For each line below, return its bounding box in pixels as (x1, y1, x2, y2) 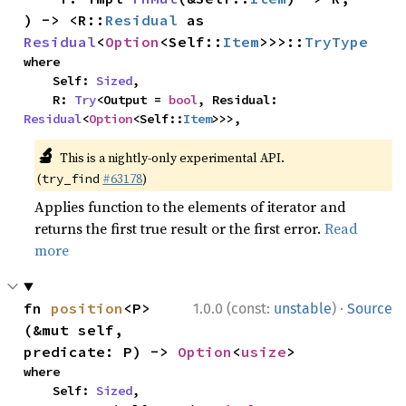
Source (347, 300, 392, 317)
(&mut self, (24, 321, 124, 339)
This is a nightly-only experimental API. (59, 149, 285, 167)
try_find (42, 170, 101, 187)
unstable (274, 300, 332, 317)
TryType (304, 33, 369, 51)
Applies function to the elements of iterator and (34, 197, 347, 217)
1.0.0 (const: (193, 300, 274, 317)
